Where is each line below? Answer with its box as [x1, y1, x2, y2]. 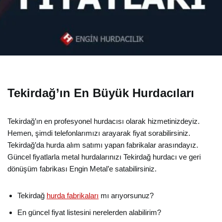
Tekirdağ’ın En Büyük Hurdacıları [7, 86, 194, 100]
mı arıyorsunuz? [99, 191, 154, 200]
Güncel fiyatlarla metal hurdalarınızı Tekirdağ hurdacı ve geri [7, 153, 201, 161]
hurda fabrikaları [47, 191, 99, 200]
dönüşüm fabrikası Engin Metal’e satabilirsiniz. [7, 165, 157, 173]
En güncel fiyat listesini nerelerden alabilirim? [17, 208, 161, 217]
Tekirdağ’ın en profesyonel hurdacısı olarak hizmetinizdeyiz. [7, 117, 200, 125]
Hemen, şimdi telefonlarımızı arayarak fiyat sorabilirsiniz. [7, 129, 190, 137]
